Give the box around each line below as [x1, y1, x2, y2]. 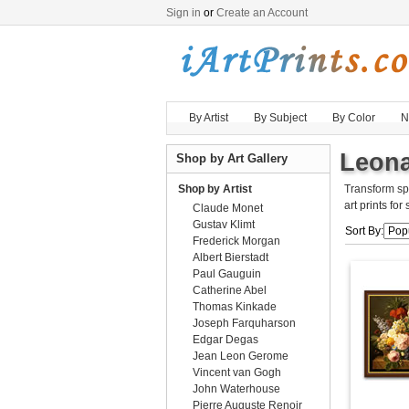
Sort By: [345, 225, 383, 237]
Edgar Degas [193, 333, 258, 346]
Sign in [166, 6, 201, 19]
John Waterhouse [193, 383, 280, 395]
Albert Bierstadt [193, 251, 268, 264]
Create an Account [216, 6, 308, 19]
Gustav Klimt [193, 218, 255, 231]
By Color [332, 111, 375, 124]
